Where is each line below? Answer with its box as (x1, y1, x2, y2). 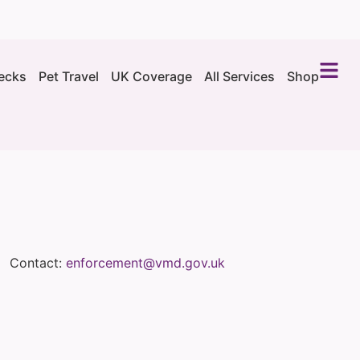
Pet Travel (39, 68, 99, 84)
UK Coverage (111, 68, 192, 84)
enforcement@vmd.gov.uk (66, 254, 225, 271)
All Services (204, 68, 275, 84)
